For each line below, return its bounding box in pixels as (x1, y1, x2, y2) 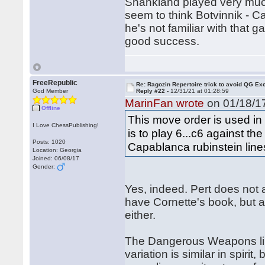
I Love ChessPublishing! (33, 122, 99, 128)
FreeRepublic (33, 79, 78, 87)
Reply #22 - (136, 88, 171, 94)
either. (125, 209, 156, 221)
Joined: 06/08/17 (33, 155, 80, 161)
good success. (125, 35, 200, 47)
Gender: (33, 163, 57, 170)
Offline (41, 105, 61, 111)
